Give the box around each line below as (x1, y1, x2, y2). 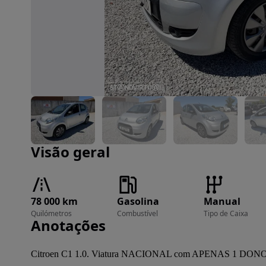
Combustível (117, 208, 159, 218)
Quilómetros (31, 208, 72, 218)
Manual (203, 195, 240, 208)
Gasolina (117, 195, 160, 208)
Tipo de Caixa (203, 208, 248, 218)
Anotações (31, 216, 106, 235)
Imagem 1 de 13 (30, 96, 91, 106)
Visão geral (31, 142, 110, 161)
